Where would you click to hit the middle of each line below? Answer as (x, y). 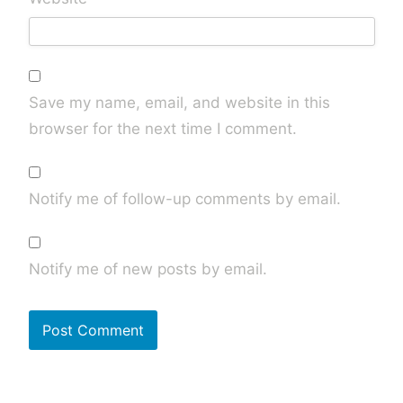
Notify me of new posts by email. (148, 269)
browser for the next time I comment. (162, 128)
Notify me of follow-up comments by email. (184, 198)
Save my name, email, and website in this (179, 102)
